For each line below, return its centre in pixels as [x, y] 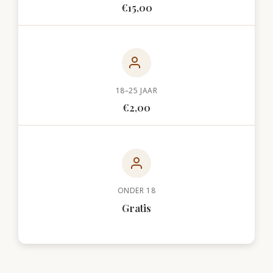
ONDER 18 [136, 191]
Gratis [136, 207]
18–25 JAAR [136, 90]
